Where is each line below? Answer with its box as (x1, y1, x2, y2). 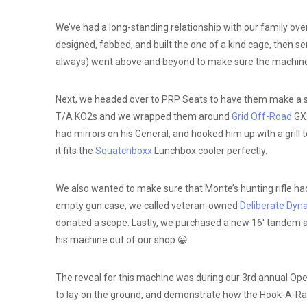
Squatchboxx (95, 145, 152, 156)
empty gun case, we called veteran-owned (55, 199, 240, 211)
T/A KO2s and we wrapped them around (55, 110, 232, 122)
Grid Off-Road (231, 110, 292, 122)
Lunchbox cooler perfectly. (151, 145, 267, 156)
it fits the (55, 145, 95, 156)
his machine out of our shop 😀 (55, 234, 188, 245)
